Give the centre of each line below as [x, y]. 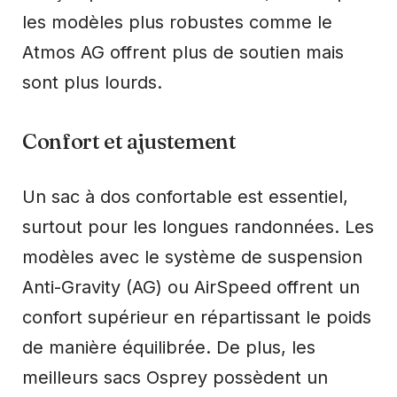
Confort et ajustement [129, 141]
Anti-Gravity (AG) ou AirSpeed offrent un [191, 287]
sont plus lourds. [92, 82]
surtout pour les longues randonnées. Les [198, 226]
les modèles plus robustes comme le [177, 22]
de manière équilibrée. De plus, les [169, 347]
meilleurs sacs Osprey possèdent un [175, 377]
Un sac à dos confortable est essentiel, [185, 196]
